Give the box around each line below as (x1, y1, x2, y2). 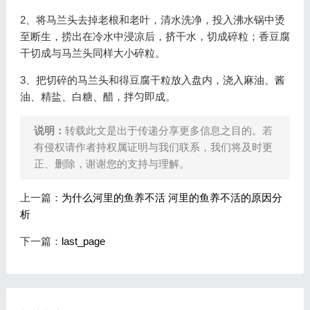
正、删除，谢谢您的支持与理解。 (33, 158, 190, 170)
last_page (61, 235, 105, 247)
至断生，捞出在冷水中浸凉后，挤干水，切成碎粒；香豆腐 (19, 30, 290, 42)
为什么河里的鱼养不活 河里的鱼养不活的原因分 (61, 192, 282, 203)
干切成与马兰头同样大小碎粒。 (19, 47, 165, 59)
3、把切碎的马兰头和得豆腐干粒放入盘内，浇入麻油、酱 (19, 74, 285, 86)
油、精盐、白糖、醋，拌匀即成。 (19, 91, 176, 102)
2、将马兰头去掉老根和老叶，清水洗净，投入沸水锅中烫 (19, 14, 285, 26)
